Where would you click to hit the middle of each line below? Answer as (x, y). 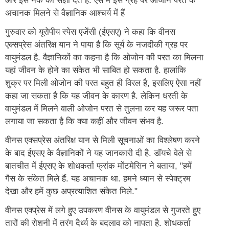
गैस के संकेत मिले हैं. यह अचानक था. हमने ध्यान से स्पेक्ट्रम (98, 178)
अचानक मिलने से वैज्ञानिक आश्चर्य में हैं (65, 13)
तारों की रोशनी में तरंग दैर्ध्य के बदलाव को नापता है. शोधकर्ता (98, 223)
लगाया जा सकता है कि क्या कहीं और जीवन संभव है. (84, 121)
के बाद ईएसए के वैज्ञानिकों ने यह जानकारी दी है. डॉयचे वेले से (98, 153)
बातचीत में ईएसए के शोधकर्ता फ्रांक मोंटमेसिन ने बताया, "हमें (98, 166)
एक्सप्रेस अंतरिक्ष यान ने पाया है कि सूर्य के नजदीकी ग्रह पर (96, 44)
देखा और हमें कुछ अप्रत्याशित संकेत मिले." (71, 191)
